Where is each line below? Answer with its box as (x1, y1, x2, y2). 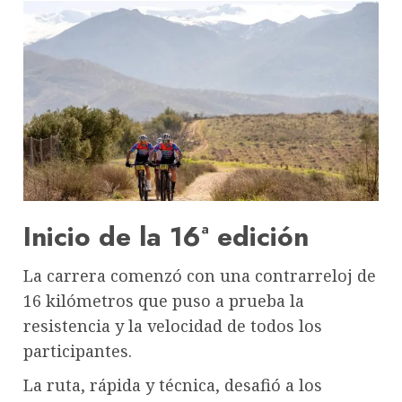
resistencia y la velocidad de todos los (23, 314, 322, 336)
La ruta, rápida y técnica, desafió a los (23, 373, 322, 396)
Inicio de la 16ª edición (23, 216, 309, 256)
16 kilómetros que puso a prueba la (23, 289, 304, 311)
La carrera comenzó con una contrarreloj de (23, 264, 376, 286)
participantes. (23, 339, 132, 362)
